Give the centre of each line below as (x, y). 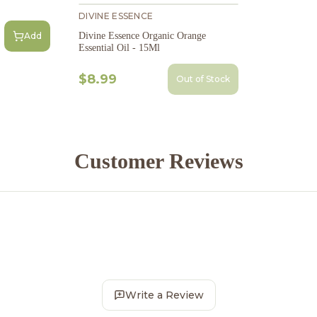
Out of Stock (203, 79)
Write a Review (164, 295)
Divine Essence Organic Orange (143, 36)
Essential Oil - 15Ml (120, 48)
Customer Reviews (158, 161)
